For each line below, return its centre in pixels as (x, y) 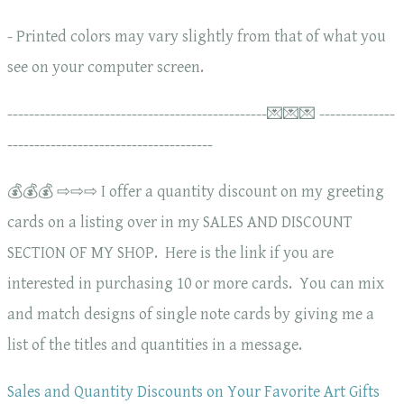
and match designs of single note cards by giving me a (191, 315)
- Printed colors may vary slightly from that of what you (197, 37)
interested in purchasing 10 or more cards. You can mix (196, 284)
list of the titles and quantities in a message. (155, 345)
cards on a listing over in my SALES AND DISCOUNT (180, 223)
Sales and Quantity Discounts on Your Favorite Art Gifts (193, 392)
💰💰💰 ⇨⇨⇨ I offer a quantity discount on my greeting (196, 192)
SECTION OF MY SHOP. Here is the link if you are (170, 253)
